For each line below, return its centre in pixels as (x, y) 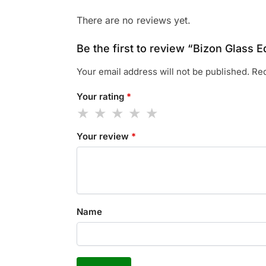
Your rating (101, 96)
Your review (104, 137)
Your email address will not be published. (163, 72)
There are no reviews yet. (133, 20)
